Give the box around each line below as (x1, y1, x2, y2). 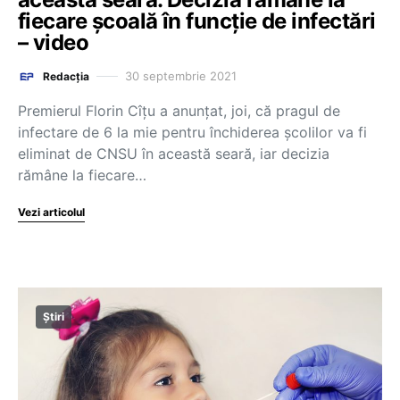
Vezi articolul (18, 204, 85, 219)
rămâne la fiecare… (18, 165, 146, 184)
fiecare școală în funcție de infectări (18, 7, 376, 34)
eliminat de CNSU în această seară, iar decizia (18, 144, 329, 162)
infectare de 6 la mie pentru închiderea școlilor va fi (18, 122, 367, 141)
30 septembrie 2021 (125, 69, 237, 83)
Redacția (43, 69, 89, 83)
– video (18, 29, 89, 55)
